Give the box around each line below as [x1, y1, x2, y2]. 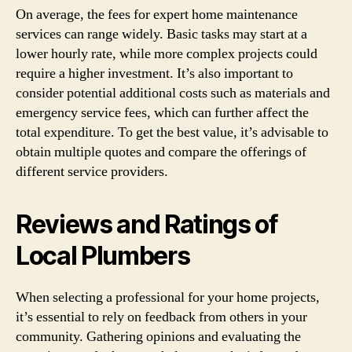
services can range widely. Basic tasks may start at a [16, 24, 307, 43]
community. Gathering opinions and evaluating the [16, 327, 301, 346]
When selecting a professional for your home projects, [16, 288, 320, 306]
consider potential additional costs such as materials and [16, 83, 330, 102]
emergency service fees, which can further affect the [16, 103, 309, 122]
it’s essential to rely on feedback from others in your [16, 307, 307, 326]
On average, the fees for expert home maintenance [16, 5, 298, 24]
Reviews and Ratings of [16, 208, 278, 240]
